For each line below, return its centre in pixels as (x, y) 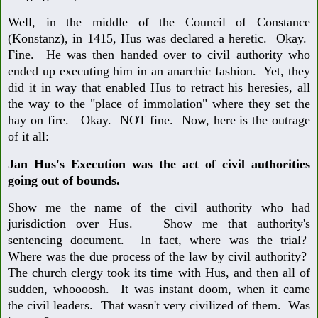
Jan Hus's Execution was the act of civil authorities (159, 164)
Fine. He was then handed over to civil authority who (159, 54)
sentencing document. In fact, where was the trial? (159, 240)
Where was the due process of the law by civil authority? (159, 257)
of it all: (28, 136)
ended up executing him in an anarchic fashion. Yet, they (159, 71)
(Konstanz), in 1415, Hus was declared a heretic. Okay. (159, 38)
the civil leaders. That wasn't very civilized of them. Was (159, 306)
